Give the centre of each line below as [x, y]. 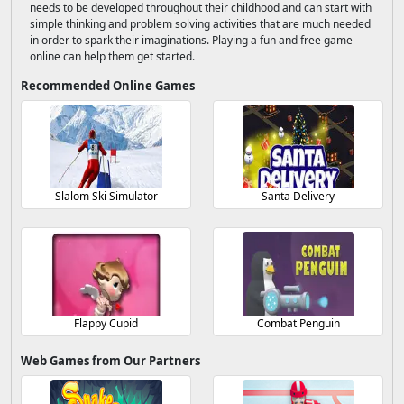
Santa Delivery [298, 196]
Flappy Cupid [106, 323]
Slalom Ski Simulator [106, 196]
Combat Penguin [298, 323]
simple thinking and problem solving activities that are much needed [200, 24]
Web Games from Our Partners [110, 361]
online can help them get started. [112, 56]
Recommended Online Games [108, 86]
